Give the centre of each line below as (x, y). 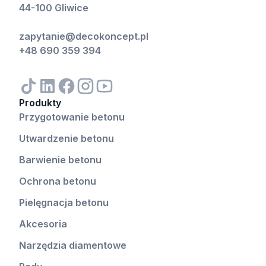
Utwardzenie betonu (66, 138)
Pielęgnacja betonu (64, 202)
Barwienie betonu (60, 160)
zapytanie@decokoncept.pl (84, 36)
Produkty (40, 103)
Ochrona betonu (58, 181)
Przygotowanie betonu (72, 117)
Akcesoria (43, 224)
